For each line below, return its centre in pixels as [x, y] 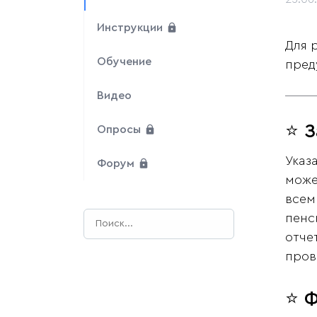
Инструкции [131, 28]
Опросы [120, 130]
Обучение [124, 62]
